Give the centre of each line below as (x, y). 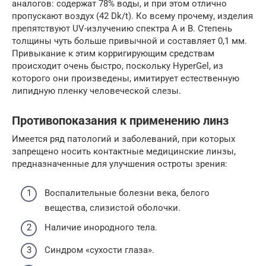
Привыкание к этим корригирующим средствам (113, 53)
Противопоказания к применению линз (120, 121)
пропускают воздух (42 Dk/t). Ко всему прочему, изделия (132, 16)
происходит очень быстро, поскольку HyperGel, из (118, 66)
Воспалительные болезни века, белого (127, 193)
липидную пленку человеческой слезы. (96, 91)
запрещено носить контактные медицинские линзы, (124, 151)
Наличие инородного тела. (101, 227)
